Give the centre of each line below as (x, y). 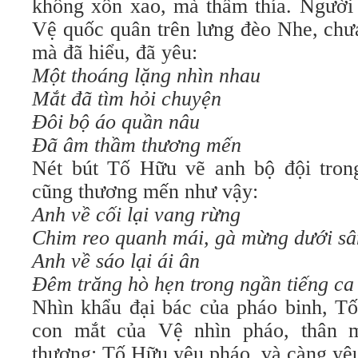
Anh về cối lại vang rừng (136, 215)
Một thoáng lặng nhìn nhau (146, 76)
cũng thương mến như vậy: (145, 191)
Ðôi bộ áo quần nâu (116, 122)
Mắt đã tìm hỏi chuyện (127, 99)
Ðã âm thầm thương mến (137, 145)
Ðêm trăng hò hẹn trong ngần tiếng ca (193, 284)
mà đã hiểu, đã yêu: (115, 52)
